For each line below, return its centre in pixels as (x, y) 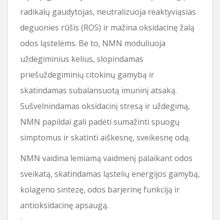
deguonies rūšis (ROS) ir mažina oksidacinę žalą (107, 27)
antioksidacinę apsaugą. (64, 205)
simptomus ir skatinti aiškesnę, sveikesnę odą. (105, 137)
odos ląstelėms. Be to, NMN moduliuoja (93, 43)
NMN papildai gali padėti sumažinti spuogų (100, 122)
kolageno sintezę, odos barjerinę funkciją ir (100, 189)
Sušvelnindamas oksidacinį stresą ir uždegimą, (105, 106)
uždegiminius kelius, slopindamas (82, 59)
